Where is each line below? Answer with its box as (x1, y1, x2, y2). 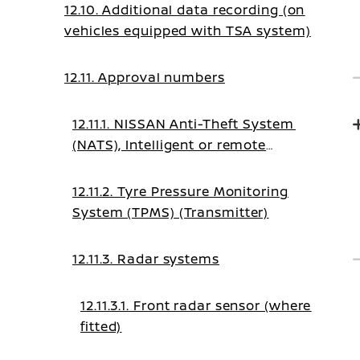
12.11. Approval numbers (64, 68, 225, 86)
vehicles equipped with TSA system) (64, 22, 311, 39)
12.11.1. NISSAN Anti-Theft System (72, 115, 296, 133)
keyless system (72, 157, 176, 174)
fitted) (80, 317, 122, 335)
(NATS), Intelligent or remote (72, 136, 267, 153)
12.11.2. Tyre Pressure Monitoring (72, 182, 288, 200)
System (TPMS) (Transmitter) (72, 203, 269, 221)
